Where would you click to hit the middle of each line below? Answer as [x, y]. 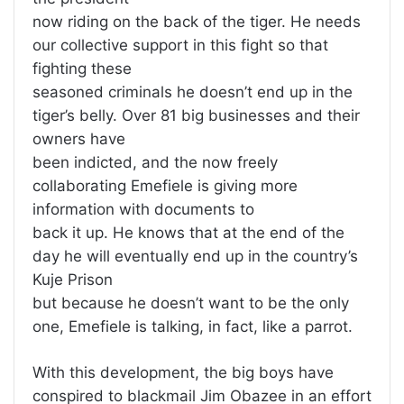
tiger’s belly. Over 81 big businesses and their [196, 116]
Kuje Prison [73, 280]
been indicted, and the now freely [155, 163]
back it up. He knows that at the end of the [188, 233]
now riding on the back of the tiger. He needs [197, 22]
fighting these [82, 69]
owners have [79, 139]
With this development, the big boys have [183, 373]
